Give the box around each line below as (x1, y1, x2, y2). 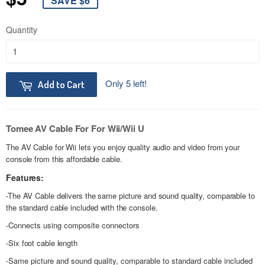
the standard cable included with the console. (6, 202, 158, 214)
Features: (6, 172, 44, 184)
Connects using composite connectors (8, 219, 140, 231)
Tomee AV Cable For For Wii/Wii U (6, 122, 144, 135)
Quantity (6, 23, 37, 35)
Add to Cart (38, 78, 85, 91)
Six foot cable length (8, 237, 77, 249)
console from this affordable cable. (6, 153, 122, 165)
